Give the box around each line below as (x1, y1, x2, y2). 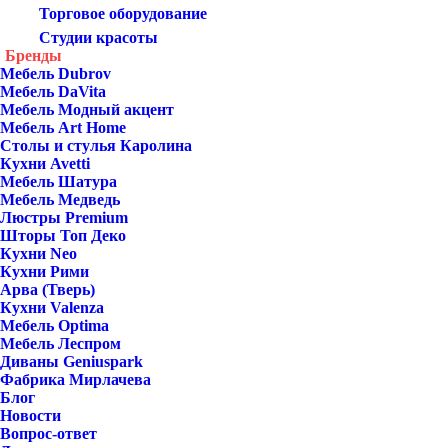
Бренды (5, 47, 62, 64)
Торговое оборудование (35, 5, 207, 22)
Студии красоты (35, 29, 158, 46)
